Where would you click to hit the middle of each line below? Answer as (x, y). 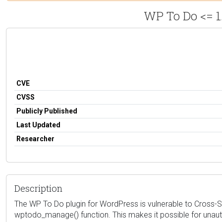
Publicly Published (47, 111)
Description (38, 188)
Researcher (35, 139)
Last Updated (38, 125)
